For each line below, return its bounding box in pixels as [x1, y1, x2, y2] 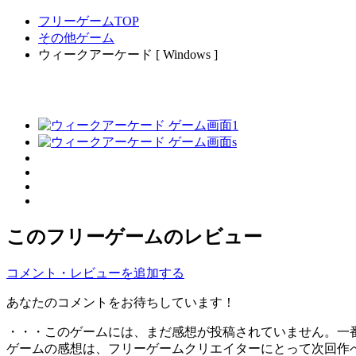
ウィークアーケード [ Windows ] [38, 48, 218, 62]
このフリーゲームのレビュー [6, 226, 262, 247]
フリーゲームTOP [38, 14, 139, 29]
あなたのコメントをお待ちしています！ [6, 295, 235, 309]
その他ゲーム [38, 31, 114, 45]
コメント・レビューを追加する [6, 265, 184, 280]
